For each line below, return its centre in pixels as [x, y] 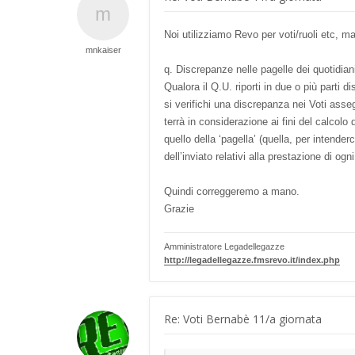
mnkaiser [103, 50]
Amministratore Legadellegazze [224, 246]
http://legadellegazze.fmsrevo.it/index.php [252, 260]
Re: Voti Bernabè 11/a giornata [243, 319]
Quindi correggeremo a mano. [232, 191]
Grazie [179, 209]
